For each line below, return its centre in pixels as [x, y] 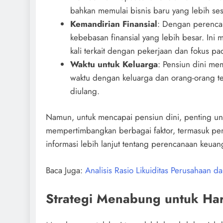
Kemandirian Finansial [113, 24]
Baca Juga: [65, 170]
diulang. [85, 91]
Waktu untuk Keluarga [114, 64]
